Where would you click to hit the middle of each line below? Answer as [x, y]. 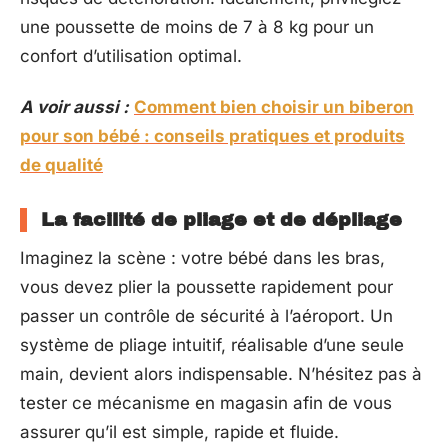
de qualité [61, 165]
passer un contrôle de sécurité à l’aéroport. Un [206, 316]
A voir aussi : [74, 107]
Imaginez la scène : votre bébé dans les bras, [202, 258]
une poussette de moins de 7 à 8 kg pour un [197, 26]
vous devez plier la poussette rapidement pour [206, 287]
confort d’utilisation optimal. [131, 55]
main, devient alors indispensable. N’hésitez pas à [221, 374]
